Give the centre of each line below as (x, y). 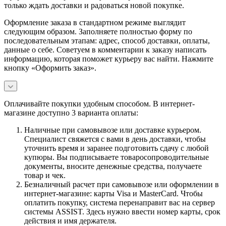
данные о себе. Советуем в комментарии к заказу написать (105, 49)
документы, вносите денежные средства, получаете (113, 166)
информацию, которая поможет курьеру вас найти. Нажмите (109, 59)
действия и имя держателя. (70, 220)
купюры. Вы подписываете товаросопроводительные (117, 157)
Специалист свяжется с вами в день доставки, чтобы (115, 139)
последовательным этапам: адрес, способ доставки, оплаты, (107, 40)
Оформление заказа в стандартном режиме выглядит (95, 22)
